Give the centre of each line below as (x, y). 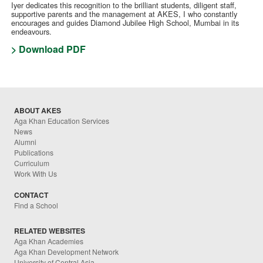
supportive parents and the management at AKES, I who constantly (124, 14)
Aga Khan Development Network (67, 251)
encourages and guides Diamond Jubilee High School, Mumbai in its (125, 23)
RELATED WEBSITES (50, 230)
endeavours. (32, 32)
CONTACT (31, 195)
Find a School (36, 205)
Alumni (26, 142)
